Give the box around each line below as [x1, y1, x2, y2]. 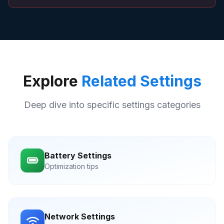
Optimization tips [44, 162, 98, 170]
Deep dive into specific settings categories [23, 99, 200, 110]
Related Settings [81, 72, 201, 90]
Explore [22, 72, 81, 90]
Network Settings [44, 211, 115, 221]
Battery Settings [44, 150, 111, 160]
